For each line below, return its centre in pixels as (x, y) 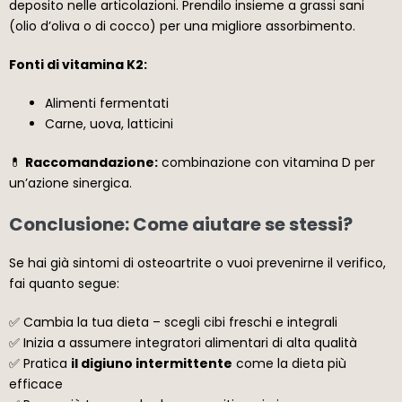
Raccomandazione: (92, 162)
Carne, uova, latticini (109, 123)
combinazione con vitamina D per (267, 162)
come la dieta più (289, 363)
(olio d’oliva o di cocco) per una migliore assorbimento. (182, 26)
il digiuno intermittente (152, 363)
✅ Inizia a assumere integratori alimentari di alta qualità (183, 342)
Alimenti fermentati (107, 103)
